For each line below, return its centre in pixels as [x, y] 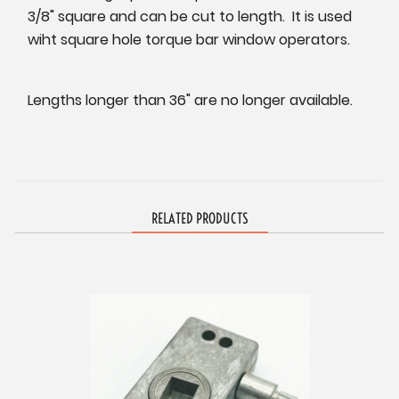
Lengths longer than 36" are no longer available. [192, 101]
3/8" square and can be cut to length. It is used [190, 17]
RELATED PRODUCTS [199, 219]
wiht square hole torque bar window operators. [189, 40]
